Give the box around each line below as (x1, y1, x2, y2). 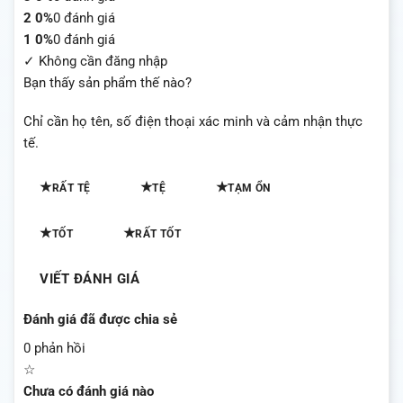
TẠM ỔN (228, 181, 271, 194)
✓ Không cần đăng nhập (23, 52, 167, 69)
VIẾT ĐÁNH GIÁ (40, 271, 140, 287)
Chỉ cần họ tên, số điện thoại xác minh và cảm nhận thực (23, 113, 363, 130)
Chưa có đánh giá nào (23, 382, 154, 399)
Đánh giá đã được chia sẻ (23, 311, 177, 328)
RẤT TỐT (135, 227, 182, 240)
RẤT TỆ (51, 181, 91, 194)
